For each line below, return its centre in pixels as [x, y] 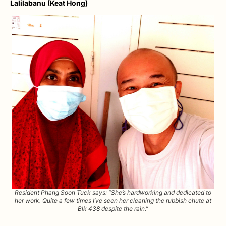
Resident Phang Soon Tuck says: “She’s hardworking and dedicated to [113, 192]
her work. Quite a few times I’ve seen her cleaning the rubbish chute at [113, 200]
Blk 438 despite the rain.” [113, 208]
